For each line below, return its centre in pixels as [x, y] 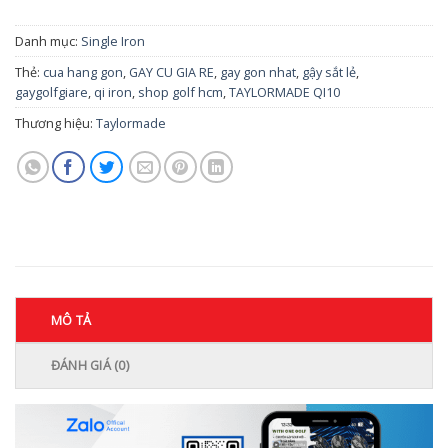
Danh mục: [48, 40]
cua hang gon [83, 71]
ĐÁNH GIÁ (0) [89, 365]
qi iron [113, 91]
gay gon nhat [258, 71]
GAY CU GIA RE [171, 71]
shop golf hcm [180, 91]
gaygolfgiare [51, 91]
